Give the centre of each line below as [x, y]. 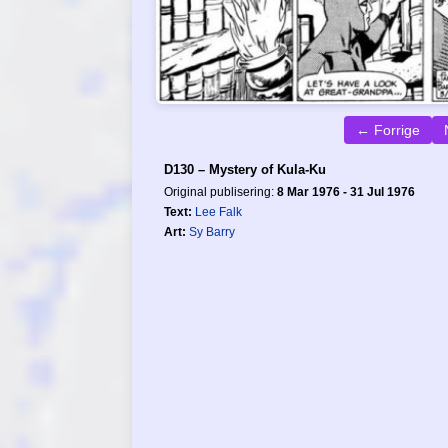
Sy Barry [212, 232]
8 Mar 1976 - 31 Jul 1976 [346, 192]
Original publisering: [220, 192]
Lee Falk [218, 212]
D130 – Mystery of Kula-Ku [245, 170]
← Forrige [387, 130]
